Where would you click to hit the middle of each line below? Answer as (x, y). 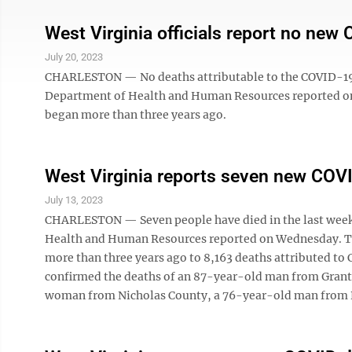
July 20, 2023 (74, 57)
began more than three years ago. (136, 115)
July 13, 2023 (74, 200)
